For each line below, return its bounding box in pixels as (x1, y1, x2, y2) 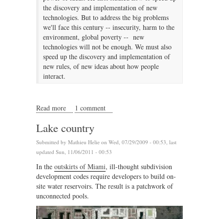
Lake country (36, 120, 94, 135)
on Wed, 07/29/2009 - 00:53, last (100, 138, 176, 146)
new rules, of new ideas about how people (43, 62, 159, 71)
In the (36, 162, 54, 171)
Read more (36, 103, 66, 112)
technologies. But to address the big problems (43, 13, 169, 22)
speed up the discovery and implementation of (43, 52, 170, 61)
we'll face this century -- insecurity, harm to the (43, 22, 175, 32)
